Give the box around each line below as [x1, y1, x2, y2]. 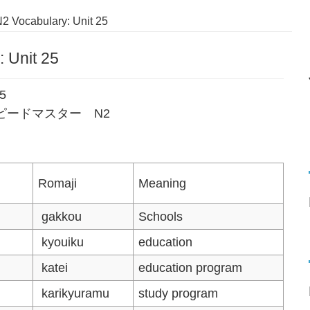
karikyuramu [38, 286, 110, 300]
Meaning [138, 176, 187, 190]
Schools [138, 209, 183, 224]
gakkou [38, 209, 82, 224]
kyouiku [38, 235, 84, 249]
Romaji [38, 176, 77, 190]
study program [138, 286, 219, 300]
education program [138, 260, 243, 275]
